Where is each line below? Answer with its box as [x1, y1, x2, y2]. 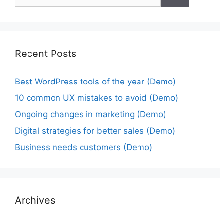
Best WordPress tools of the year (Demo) [15, 76, 176, 86]
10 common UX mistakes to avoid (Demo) [15, 93, 178, 103]
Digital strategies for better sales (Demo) [15, 126, 175, 136]
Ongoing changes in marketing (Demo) [15, 109, 166, 119]
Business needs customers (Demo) [15, 142, 152, 152]
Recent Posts [15, 47, 76, 59]
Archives [15, 194, 55, 206]
